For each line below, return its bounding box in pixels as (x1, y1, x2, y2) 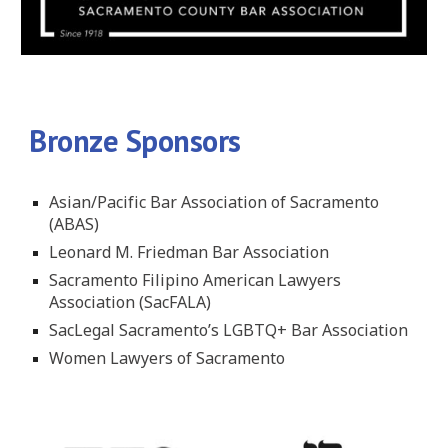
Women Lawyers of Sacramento (49, 347, 286, 369)
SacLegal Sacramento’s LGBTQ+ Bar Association (49, 319, 413, 341)
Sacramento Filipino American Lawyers (49, 269, 342, 291)
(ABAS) (49, 213, 100, 235)
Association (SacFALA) (49, 291, 216, 313)
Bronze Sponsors (29, 121, 241, 160)
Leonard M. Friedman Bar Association (49, 241, 334, 263)
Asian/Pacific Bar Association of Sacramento (49, 191, 380, 213)
